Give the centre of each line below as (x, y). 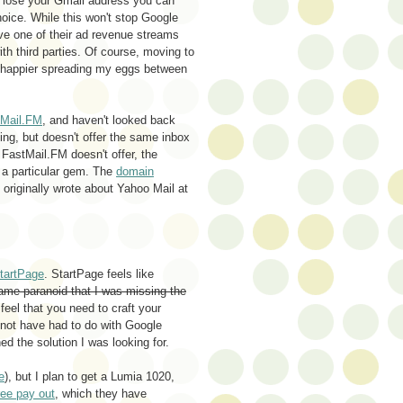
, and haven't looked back (109, 120)
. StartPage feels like (99, 273)
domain (135, 171)
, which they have (101, 393)
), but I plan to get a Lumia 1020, (90, 376)
